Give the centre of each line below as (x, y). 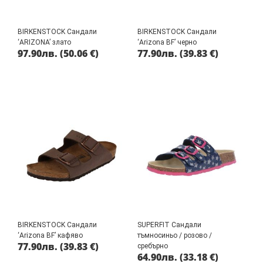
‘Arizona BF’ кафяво (50, 235)
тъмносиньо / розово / (175, 235)
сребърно (153, 246)
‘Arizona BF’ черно (167, 42)
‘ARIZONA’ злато (44, 42)
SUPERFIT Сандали (169, 225)
